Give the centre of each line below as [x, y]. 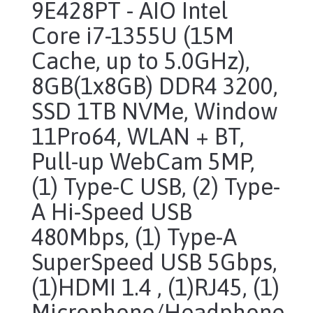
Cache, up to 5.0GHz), [141, 60]
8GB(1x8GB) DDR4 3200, [155, 86]
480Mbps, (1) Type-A [134, 236]
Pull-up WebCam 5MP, [143, 161]
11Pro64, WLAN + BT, [138, 136]
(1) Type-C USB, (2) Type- [156, 186]
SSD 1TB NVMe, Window [155, 111]
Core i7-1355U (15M [133, 35]
